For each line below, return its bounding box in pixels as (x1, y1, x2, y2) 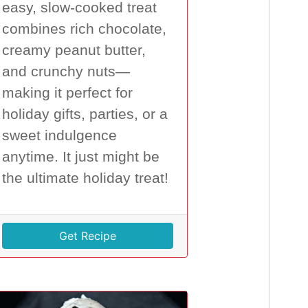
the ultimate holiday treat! (1, 170, 168, 187)
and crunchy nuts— (1, 63, 130, 80)
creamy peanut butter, (1, 42, 146, 59)
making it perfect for (1, 85, 133, 102)
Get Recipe (59, 229, 117, 243)
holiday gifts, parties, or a (1, 106, 168, 123)
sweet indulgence (1, 127, 117, 144)
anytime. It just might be (1, 148, 159, 166)
